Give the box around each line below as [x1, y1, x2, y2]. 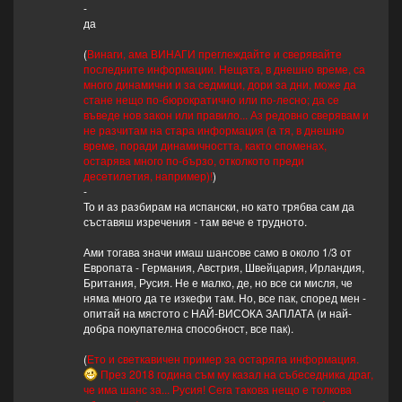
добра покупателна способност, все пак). [83, 320, 293, 336]
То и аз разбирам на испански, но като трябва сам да [83, 198, 354, 214]
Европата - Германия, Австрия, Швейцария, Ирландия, [83, 259, 364, 275]
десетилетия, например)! [83, 168, 213, 184]
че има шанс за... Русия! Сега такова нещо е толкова [83, 381, 352, 398]
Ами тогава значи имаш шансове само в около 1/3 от [83, 244, 352, 260]
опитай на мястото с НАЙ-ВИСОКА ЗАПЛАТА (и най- [83, 305, 352, 321]
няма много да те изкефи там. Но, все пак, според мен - [83, 290, 366, 306]
